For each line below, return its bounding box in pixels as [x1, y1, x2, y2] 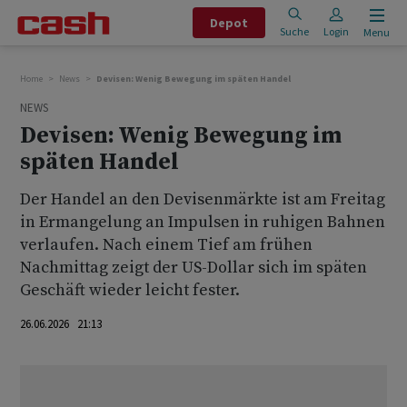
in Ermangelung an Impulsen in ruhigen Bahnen [20, 212, 385, 233]
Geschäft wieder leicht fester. [20, 280, 240, 301]
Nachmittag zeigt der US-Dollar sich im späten [20, 257, 367, 278]
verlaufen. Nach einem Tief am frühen [20, 234, 313, 255]
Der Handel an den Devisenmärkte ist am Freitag [20, 189, 385, 210]
